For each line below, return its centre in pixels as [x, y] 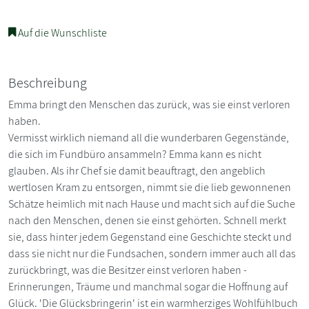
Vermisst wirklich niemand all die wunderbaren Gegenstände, [149, 137]
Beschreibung [48, 82]
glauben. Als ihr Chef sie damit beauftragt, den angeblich [137, 170]
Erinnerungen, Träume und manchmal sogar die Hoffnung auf [148, 286]
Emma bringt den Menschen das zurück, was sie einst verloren [149, 104]
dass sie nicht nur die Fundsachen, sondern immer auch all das [152, 253]
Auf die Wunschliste [61, 32]
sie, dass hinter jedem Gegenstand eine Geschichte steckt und [150, 237]
